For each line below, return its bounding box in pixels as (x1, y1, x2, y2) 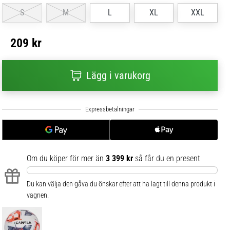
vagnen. (27, 191, 49, 200)
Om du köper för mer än (27, 154, 106, 164)
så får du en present (133, 154, 200, 164)
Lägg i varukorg (86, 69, 150, 82)
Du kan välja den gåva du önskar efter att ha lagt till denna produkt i (27, 180, 215, 188)
